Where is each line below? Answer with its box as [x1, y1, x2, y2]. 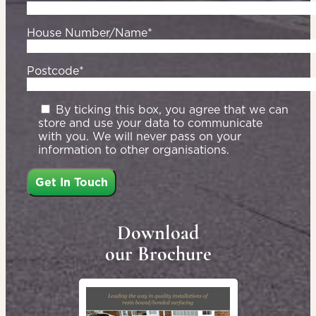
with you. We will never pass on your [38, 128, 241, 145]
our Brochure [104, 242, 212, 267]
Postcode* [27, 63, 84, 79]
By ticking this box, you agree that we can [56, 102, 288, 118]
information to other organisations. [38, 142, 229, 158]
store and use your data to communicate [38, 115, 262, 131]
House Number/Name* [27, 25, 152, 41]
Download [117, 221, 199, 245]
